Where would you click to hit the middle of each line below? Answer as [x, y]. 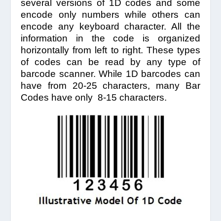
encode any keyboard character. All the [110, 26]
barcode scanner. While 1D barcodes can [110, 74]
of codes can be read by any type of [110, 62]
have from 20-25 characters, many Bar [110, 86]
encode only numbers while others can [110, 15]
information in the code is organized [110, 38]
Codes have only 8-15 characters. [94, 97]
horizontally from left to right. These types [110, 50]
